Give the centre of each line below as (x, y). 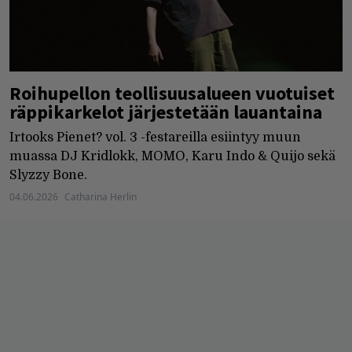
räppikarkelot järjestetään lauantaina (166, 112)
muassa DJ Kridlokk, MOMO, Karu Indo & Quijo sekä (172, 157)
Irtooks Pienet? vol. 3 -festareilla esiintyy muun (155, 138)
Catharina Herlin (101, 197)
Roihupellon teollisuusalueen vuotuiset (172, 93)
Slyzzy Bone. (48, 176)
